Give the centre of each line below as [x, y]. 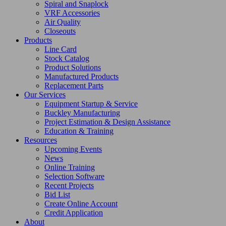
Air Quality [63, 22]
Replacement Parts [74, 86]
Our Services [45, 95]
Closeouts [60, 31]
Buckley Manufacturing [82, 113]
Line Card [61, 49]
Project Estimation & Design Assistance [107, 122]
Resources [41, 140]
